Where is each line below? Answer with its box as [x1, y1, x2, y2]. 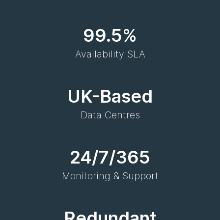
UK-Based [67, 85, 153, 107]
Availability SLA [75, 48, 145, 60]
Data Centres [80, 109, 140, 121]
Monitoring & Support [61, 170, 159, 182]
